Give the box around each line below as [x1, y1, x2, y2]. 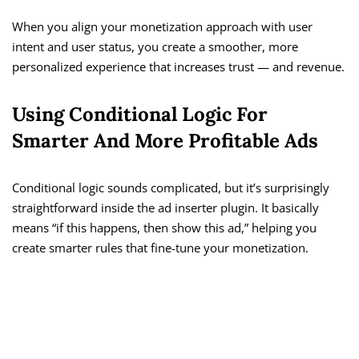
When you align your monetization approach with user [12, 18, 313, 35]
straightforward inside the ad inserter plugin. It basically [12, 200, 319, 216]
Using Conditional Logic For [12, 102, 268, 127]
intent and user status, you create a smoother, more [12, 38, 298, 55]
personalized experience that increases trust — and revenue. [12, 58, 345, 75]
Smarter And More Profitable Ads [12, 128, 318, 154]
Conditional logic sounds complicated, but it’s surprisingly [12, 179, 329, 196]
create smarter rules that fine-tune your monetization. [12, 240, 309, 256]
